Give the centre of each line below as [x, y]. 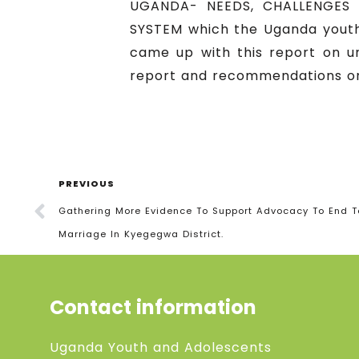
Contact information [153, 307]
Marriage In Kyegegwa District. [141, 234]
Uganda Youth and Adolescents [161, 347]
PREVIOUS [87, 183]
